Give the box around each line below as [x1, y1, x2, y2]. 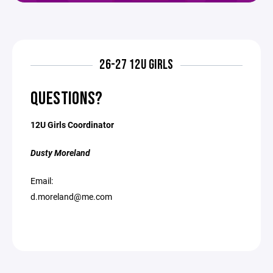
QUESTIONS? [30, 88, 103, 110]
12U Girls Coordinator [30, 119, 114, 130]
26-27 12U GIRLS [99, 57, 174, 73]
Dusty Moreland [30, 147, 90, 158]
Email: [30, 175, 53, 186]
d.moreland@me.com [30, 191, 112, 202]
